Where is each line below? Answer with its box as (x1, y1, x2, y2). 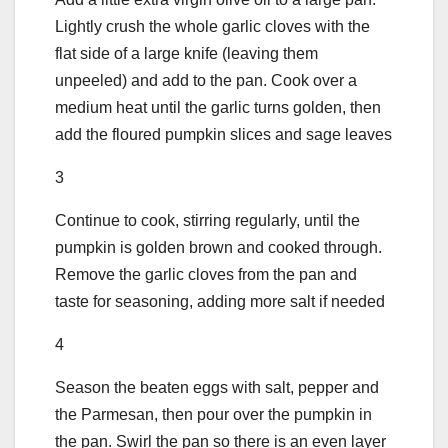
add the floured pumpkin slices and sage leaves (55, 126, 392, 144)
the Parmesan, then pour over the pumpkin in (55, 406, 372, 424)
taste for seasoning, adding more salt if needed (55, 293, 385, 311)
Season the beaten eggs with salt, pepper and (55, 379, 379, 397)
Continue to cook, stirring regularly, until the (55, 212, 360, 230)
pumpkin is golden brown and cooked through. (55, 239, 382, 257)
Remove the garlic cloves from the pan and (55, 266, 357, 284)
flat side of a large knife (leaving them (55, 45, 318, 63)
